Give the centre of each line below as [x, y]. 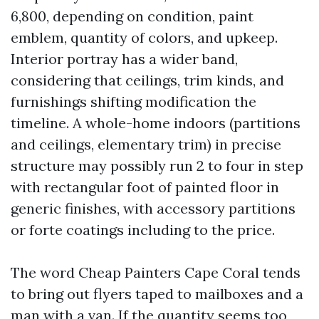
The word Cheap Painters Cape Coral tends [156, 272]
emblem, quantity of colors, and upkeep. [144, 37]
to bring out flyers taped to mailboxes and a [157, 294]
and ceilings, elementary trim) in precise [146, 144]
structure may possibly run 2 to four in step [157, 166]
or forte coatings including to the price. [143, 230]
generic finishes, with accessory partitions [153, 208]
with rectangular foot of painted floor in [145, 187]
